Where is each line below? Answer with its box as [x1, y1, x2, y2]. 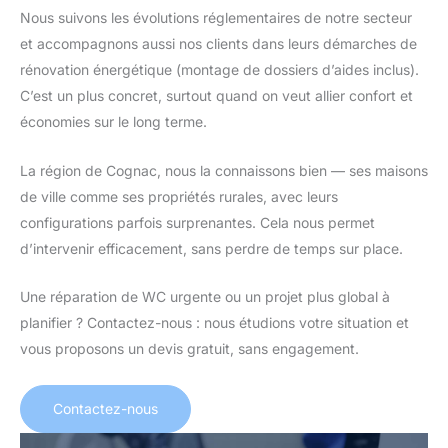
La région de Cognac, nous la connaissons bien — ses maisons [20, 161, 428, 179]
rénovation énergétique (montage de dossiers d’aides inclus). [20, 61, 419, 79]
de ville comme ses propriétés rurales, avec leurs [20, 187, 338, 205]
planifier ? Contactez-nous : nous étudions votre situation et [20, 314, 409, 332]
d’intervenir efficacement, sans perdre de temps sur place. [20, 239, 403, 257]
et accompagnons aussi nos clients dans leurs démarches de [20, 35, 417, 53]
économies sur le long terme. [20, 113, 207, 131]
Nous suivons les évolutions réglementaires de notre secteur [20, 9, 412, 27]
